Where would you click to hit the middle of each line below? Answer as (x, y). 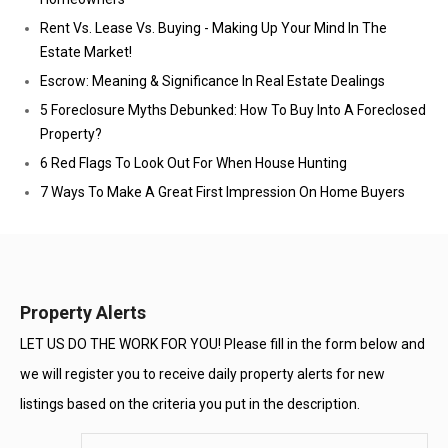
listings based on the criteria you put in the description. (190, 404)
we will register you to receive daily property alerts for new (202, 374)
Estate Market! (86, 52)
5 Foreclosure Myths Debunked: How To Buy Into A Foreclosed (233, 110)
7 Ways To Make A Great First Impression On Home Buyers (222, 192)
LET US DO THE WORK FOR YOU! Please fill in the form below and (222, 344)
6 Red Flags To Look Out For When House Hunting (193, 163)
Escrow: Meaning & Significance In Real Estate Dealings (212, 81)
